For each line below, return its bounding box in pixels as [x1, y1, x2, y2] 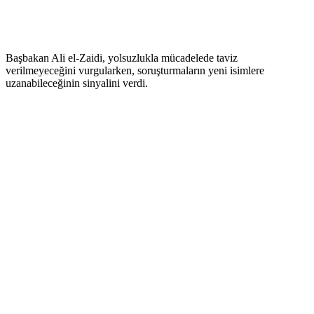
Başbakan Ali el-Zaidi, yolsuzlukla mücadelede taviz [6, 51, 238, 64]
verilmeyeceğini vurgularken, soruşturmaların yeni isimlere [6, 64, 264, 76]
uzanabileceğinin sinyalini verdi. [6, 76, 148, 89]
